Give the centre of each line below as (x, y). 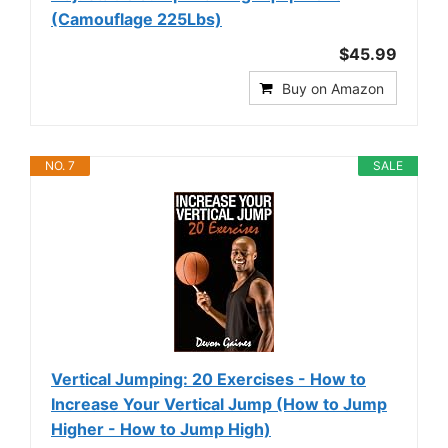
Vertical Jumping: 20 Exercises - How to (208, 379)
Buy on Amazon (333, 88)
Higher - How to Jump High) (161, 429)
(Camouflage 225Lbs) (136, 19)
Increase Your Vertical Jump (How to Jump (219, 404)
